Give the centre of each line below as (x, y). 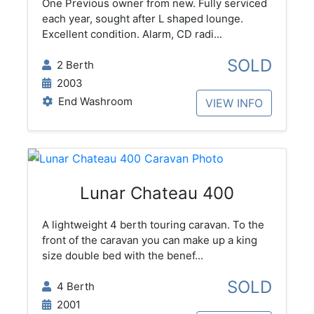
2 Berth (72, 65)
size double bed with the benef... (122, 256)
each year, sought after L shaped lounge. (142, 19)
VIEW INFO (234, 103)
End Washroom (92, 102)
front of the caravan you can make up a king (149, 240)
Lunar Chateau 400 (157, 193)
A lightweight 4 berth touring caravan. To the (153, 225)
